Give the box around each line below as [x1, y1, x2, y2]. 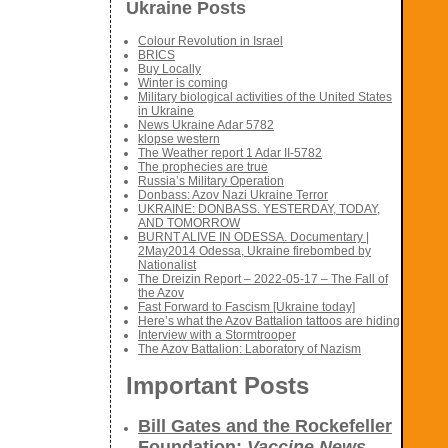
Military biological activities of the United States [138, 90, 392, 105]
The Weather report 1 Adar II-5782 [138, 146, 322, 161]
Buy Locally [138, 62, 201, 77]
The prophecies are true [138, 160, 268, 175]
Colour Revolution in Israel [138, 34, 283, 49]
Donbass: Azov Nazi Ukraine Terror [138, 188, 328, 203]
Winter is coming [138, 76, 228, 91]
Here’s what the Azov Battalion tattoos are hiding [138, 314, 400, 329]
